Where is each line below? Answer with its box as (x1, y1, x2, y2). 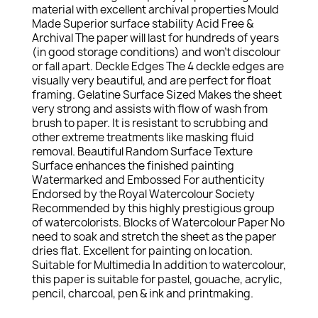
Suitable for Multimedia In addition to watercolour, (32, 258, 286, 273)
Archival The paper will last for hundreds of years (32, 31, 279, 45)
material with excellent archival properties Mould (32, 2, 279, 17)
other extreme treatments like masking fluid (32, 130, 254, 145)
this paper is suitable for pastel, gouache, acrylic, (32, 272, 283, 287)
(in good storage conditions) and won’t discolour (32, 45, 280, 60)
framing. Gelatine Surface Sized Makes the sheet (32, 87, 282, 102)
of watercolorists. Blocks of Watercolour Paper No (32, 215, 285, 230)
